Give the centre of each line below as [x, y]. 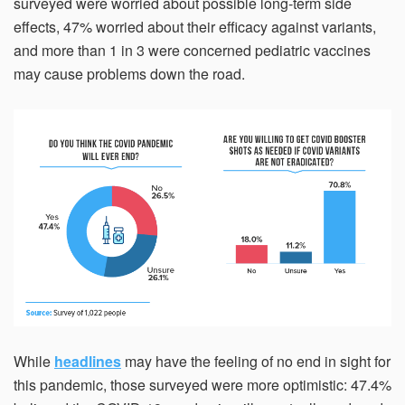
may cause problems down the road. [129, 74]
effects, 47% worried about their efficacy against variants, [195, 27]
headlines [88, 361]
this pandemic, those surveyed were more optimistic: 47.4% [202, 384]
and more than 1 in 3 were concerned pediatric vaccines [192, 51]
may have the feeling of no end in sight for [256, 361]
